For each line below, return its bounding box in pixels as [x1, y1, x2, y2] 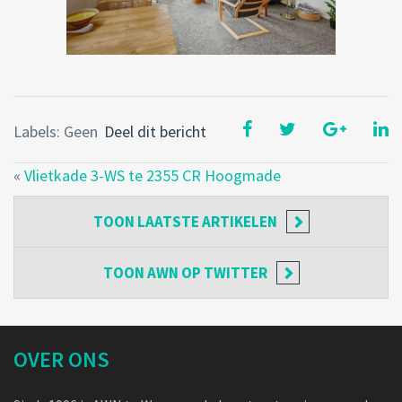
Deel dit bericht [104, 121, 206, 142]
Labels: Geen [13, 121, 98, 142]
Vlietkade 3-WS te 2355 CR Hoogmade [24, 165, 281, 186]
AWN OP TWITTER [146, 262, 267, 283]
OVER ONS [13, 345, 109, 373]
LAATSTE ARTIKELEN [136, 211, 277, 232]
